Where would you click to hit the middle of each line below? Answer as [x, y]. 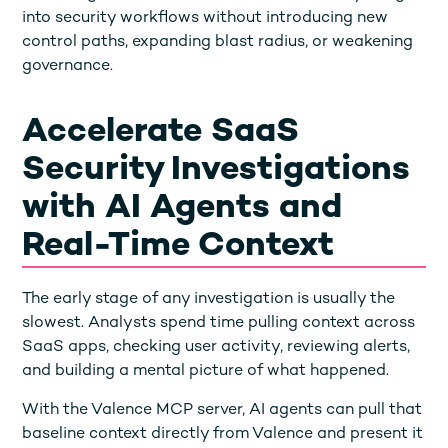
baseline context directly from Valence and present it [223, 434]
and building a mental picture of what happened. [206, 371]
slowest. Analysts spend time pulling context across [219, 323]
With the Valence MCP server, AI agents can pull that [222, 410]
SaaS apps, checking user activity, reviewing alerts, [216, 347]
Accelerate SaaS [161, 132]
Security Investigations [216, 170]
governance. [68, 66]
